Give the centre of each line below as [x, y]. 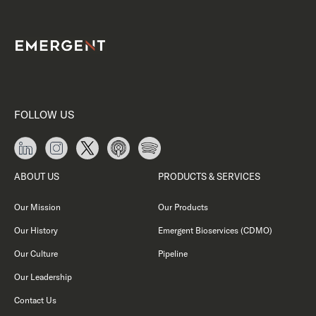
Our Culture [36, 254]
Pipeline [172, 254]
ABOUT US [37, 176]
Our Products [183, 207]
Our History [36, 230]
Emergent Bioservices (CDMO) [215, 230]
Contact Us [35, 300]
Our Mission [37, 207]
